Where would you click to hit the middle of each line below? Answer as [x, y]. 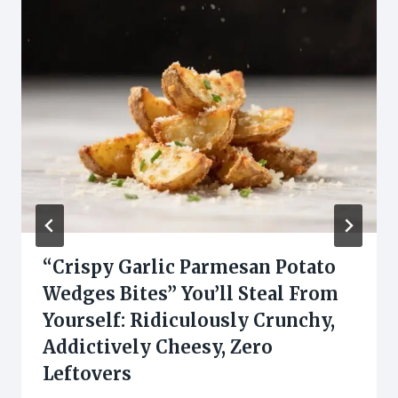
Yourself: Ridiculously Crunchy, [189, 321]
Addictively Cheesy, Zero [158, 347]
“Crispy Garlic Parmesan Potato [189, 267]
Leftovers [87, 374]
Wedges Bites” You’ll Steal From [191, 294]
